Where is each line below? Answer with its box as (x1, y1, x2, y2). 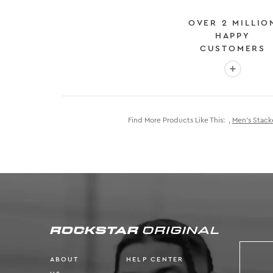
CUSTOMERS (199, 44, 266, 54)
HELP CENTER (126, 256, 184, 263)
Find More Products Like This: (128, 116, 225, 124)
